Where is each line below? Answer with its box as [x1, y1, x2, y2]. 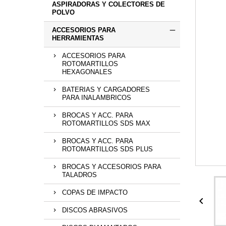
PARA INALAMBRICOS [62, 94, 131, 102]
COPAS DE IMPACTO [62, 189, 128, 197]
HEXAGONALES [62, 68, 112, 76]
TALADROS [62, 171, 97, 179]
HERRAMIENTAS [52, 34, 104, 42]
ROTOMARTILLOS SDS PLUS [62, 145, 153, 153]
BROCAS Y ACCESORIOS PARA [62, 163, 161, 171]
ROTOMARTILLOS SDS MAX [62, 120, 150, 128]
